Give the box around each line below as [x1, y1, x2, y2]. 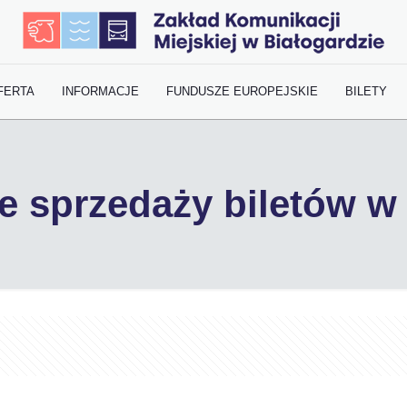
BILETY [345, 84, 388, 98]
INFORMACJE [62, 84, 140, 98]
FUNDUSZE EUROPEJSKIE [166, 84, 319, 98]
